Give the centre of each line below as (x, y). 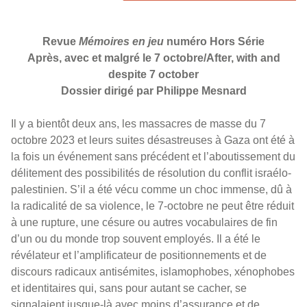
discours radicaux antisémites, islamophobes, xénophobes (153, 271)
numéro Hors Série (214, 41)
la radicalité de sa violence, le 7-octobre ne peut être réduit (152, 206)
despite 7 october (153, 74)
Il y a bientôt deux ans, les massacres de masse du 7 (138, 123)
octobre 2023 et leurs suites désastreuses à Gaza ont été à (153, 140)
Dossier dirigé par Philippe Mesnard (153, 90)
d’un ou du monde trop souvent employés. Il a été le (136, 238)
